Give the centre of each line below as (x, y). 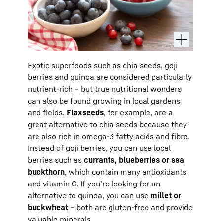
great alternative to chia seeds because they (107, 124)
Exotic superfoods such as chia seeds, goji (103, 65)
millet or (166, 195)
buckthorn (46, 171)
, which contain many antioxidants (126, 171)
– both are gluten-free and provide (130, 207)
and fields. (47, 112)
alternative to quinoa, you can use (89, 195)
